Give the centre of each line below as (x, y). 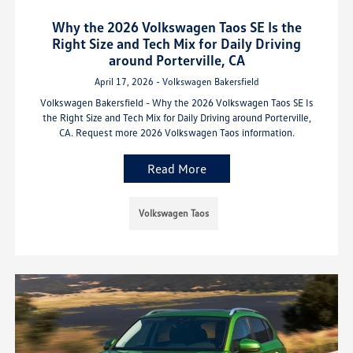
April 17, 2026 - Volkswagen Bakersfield (176, 81)
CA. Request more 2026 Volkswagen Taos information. (176, 132)
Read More (176, 168)
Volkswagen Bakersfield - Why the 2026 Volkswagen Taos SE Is (176, 102)
